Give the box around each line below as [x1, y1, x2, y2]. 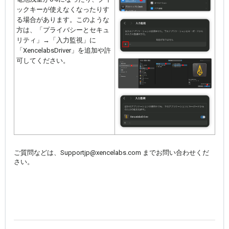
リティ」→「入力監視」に [16, 36, 96, 44]
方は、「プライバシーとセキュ [16, 26, 109, 34]
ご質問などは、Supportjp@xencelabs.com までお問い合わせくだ [14, 149, 209, 157]
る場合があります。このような [16, 16, 109, 24]
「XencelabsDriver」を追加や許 [16, 47, 111, 55]
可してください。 [16, 57, 70, 65]
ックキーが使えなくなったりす [16, 6, 109, 14]
